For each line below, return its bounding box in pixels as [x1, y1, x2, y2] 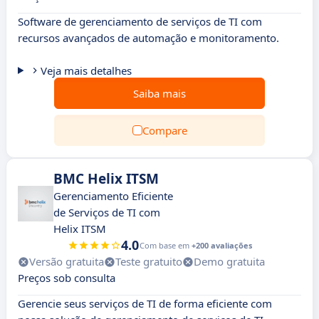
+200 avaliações [191, 240, 252, 251]
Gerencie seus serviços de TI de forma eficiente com [18, 296, 272, 310]
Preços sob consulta [18, 271, 115, 285]
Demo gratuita [194, 254, 265, 268]
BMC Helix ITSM [53, 169, 159, 188]
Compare [142, 123, 187, 137]
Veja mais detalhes [40, 63, 132, 78]
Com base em [139, 240, 192, 251]
